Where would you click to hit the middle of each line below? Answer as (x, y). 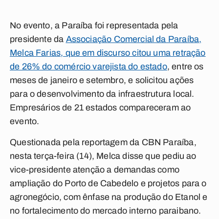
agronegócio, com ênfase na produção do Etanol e (109, 197)
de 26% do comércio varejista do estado (88, 66)
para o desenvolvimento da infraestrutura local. (102, 94)
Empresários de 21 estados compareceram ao (100, 108)
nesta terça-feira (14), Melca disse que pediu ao (103, 156)
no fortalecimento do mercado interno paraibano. (106, 211)
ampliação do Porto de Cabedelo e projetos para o (108, 183)
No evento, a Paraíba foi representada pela (94, 25)
